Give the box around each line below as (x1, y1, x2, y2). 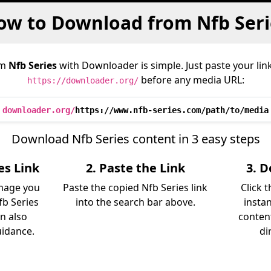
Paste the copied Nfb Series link (63, 181, 208, 194)
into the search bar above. (75, 195, 195, 209)
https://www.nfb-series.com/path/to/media (75, 105, 269, 115)
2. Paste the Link (85, 160, 185, 176)
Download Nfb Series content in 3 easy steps (11, 131, 260, 147)
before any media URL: (138, 73, 244, 87)
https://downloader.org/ (27, 76, 139, 85)
